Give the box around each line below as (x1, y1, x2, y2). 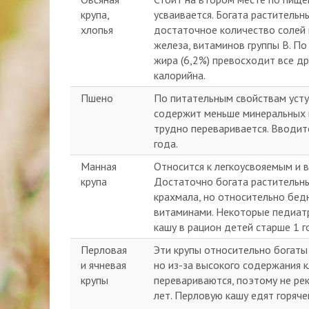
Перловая (81, 243, 127, 257)
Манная (81, 159, 117, 173)
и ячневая (81, 258, 126, 272)
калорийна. (154, 68, 206, 82)
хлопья (81, 23, 113, 37)
